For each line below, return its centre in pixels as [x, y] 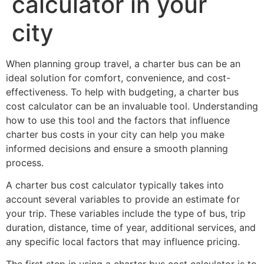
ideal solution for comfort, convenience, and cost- [118, 77]
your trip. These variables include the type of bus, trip [126, 213]
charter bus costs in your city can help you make [115, 134]
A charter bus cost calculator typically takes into [115, 185]
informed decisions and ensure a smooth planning [117, 148]
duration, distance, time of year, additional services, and [131, 227]
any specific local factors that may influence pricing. [123, 241]
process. [25, 162]
